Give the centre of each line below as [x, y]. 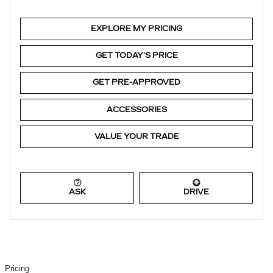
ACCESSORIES [136, 109]
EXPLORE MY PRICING [136, 28]
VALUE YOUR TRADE [136, 136]
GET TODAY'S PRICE [136, 56]
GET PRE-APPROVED [136, 83]
